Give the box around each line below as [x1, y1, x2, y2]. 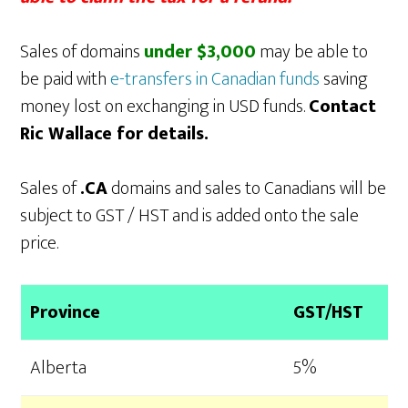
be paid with [20, 64, 107, 96]
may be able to [256, 36, 369, 68]
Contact [309, 91, 377, 123]
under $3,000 [144, 36, 257, 68]
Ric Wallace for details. [20, 118, 209, 150]
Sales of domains [20, 36, 145, 68]
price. [20, 228, 59, 260]
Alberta [29, 352, 87, 384]
